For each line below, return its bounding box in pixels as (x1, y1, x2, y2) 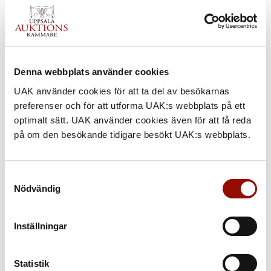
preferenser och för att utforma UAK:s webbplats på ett (14, 100, 245, 111)
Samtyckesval (4, 171, 62, 181)
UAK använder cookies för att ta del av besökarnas (14, 85, 230, 96)
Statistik (14, 258, 49, 269)
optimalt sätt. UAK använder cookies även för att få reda (14, 114, 251, 125)
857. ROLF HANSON (13, 227, 134, 246)
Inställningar (14, 221, 68, 232)
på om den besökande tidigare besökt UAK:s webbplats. (14, 129, 253, 140)
